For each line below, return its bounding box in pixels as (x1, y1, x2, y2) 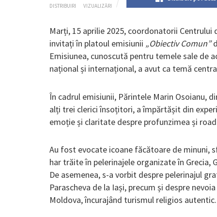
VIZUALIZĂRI (83, 2, 112, 10)
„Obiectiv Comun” (145, 38, 211, 49)
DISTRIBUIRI (49, 2, 76, 10)
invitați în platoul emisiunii (49, 38, 145, 49)
